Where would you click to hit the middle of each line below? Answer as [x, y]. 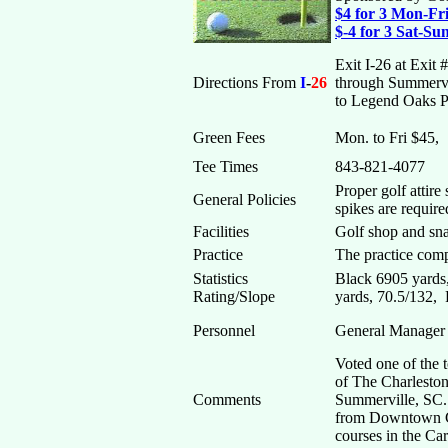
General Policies [244, 200]
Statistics [220, 279]
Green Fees [229, 138]
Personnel [224, 331]
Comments [227, 400]
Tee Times [225, 167]
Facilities [221, 232]
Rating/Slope [234, 297]
